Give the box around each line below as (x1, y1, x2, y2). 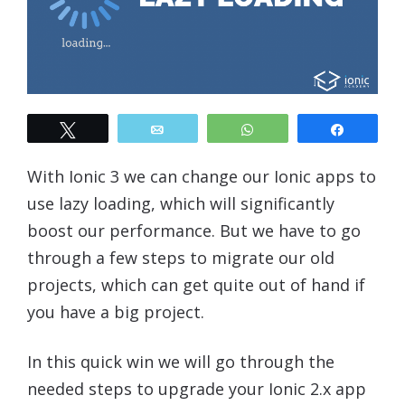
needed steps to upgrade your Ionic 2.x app (27, 377, 366, 400)
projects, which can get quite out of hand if (27, 273, 365, 296)
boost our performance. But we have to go (27, 219, 361, 241)
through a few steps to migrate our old (27, 246, 334, 268)
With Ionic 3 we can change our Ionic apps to (27, 165, 376, 187)
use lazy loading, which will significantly (27, 192, 334, 214)
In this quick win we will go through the (27, 350, 334, 372)
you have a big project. (27, 300, 204, 323)
